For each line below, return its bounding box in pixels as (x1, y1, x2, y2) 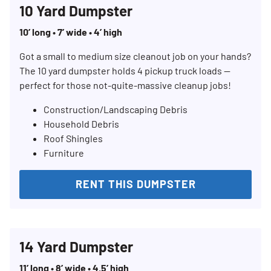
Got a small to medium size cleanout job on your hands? (19, 50, 251, 62)
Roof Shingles (44, 132, 103, 145)
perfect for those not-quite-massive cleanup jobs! (19, 79, 231, 91)
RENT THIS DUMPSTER (75, 177, 196, 191)
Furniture (44, 147, 84, 159)
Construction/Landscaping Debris (44, 103, 188, 116)
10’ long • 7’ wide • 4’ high (19, 26, 122, 38)
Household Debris (44, 118, 119, 130)
